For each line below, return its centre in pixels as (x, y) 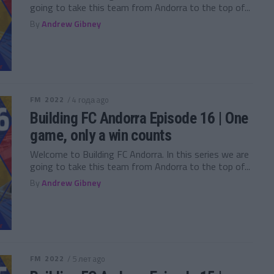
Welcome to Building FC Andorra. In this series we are (140, 154)
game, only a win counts (101, 135)
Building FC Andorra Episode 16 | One (139, 118)
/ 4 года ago (88, 99)
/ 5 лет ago (87, 258)
